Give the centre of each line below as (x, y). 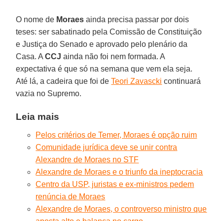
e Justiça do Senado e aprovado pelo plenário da (102, 44)
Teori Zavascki (137, 81)
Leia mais (38, 116)
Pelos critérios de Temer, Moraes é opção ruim (116, 135)
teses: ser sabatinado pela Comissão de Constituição (109, 32)
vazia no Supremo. (49, 93)
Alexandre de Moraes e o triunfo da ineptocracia (119, 172)
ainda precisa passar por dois (137, 19)
